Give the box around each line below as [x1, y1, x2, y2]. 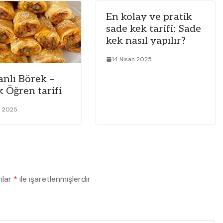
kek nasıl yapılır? [106, 34, 186, 47]
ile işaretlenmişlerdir [17, 174, 91, 185]
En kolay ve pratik [106, 10, 192, 23]
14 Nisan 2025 [111, 55, 152, 63]
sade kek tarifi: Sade [106, 22, 201, 35]
